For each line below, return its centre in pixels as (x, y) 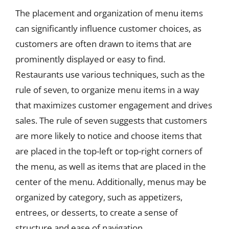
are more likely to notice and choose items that (109, 135)
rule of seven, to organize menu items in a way (107, 89)
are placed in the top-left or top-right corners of (109, 151)
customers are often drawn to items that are (104, 43)
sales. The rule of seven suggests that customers (111, 120)
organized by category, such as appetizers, (99, 197)
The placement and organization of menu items (109, 13)
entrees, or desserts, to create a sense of (97, 212)
